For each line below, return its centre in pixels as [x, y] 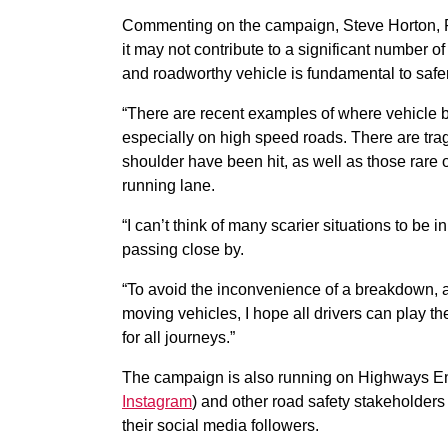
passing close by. [183, 249]
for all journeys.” [178, 337]
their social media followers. [220, 425]
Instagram [157, 401]
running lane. [168, 185]
